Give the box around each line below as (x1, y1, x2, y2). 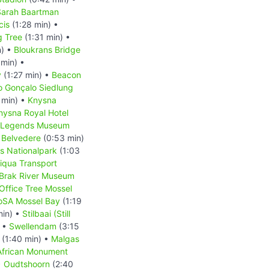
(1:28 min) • (10, 19, 58, 29)
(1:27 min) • (1, 69, 52, 80)
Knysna (28, 94, 56, 105)
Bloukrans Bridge (14, 44, 80, 55)
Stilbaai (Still (22, 208, 70, 219)
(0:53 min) (41, 132, 84, 143)
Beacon (52, 69, 81, 80)
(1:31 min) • (22, 31, 70, 42)
